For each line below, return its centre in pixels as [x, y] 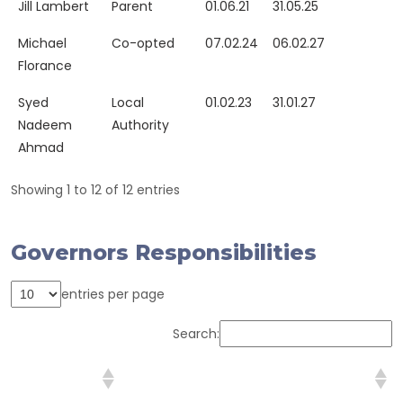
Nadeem [45, 125]
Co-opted [143, 43]
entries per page [113, 294]
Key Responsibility [182, 378]
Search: [196, 333]
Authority [140, 125]
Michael [42, 43]
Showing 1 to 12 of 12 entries [95, 190]
